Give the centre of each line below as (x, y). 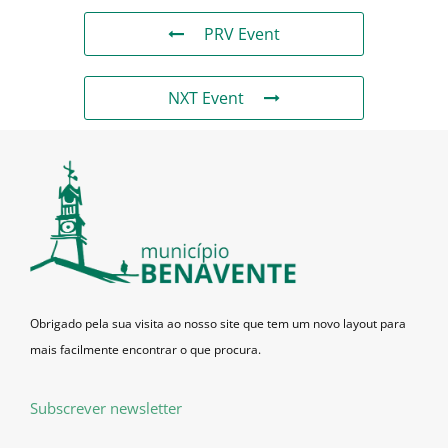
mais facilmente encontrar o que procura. (145, 349)
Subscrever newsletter (106, 408)
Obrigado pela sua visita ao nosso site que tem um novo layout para (218, 323)
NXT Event (206, 98)
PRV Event (242, 34)
